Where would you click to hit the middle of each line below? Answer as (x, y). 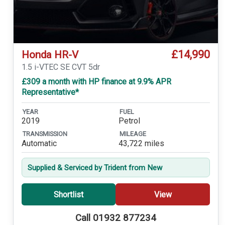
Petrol (129, 121)
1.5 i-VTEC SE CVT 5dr (61, 67)
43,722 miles (141, 143)
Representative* (50, 92)
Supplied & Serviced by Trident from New (95, 167)
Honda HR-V (50, 54)
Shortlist (68, 194)
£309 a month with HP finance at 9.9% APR (96, 82)
